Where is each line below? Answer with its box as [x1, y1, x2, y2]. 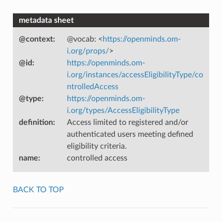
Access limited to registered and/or [66, 118, 188, 126]
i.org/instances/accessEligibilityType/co [66, 70, 203, 79]
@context [18, 35, 53, 43]
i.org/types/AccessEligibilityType [66, 106, 179, 114]
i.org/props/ [66, 47, 109, 55]
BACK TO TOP [12, 185, 64, 194]
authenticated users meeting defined [66, 130, 193, 138]
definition [18, 118, 53, 126]
